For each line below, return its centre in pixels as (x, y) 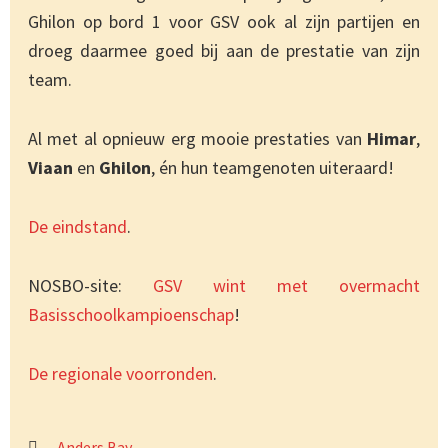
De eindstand (77, 226)
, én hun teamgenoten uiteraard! (272, 167)
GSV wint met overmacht (286, 285)
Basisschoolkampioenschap (131, 314)
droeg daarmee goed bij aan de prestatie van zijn (224, 50)
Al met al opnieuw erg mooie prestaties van (197, 138)
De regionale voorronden (120, 373)
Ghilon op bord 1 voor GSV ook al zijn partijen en (224, 21)
